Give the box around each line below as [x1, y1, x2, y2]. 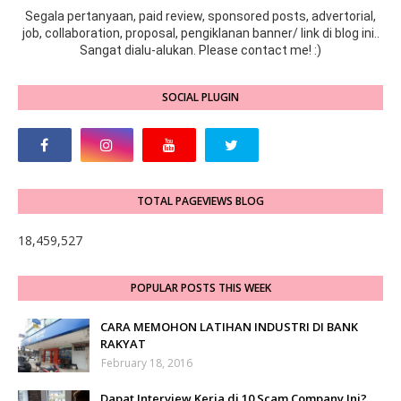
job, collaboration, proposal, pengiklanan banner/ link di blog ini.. [21, 26, 380, 41]
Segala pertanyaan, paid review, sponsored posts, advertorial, [25, 9, 376, 24]
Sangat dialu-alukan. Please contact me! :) [80, 43, 321, 58]
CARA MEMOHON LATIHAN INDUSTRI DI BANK [100, 319, 358, 336]
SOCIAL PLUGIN [162, 90, 239, 106]
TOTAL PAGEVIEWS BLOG [137, 193, 264, 209]
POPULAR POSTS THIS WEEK [130, 280, 271, 296]
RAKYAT [100, 336, 146, 353]
